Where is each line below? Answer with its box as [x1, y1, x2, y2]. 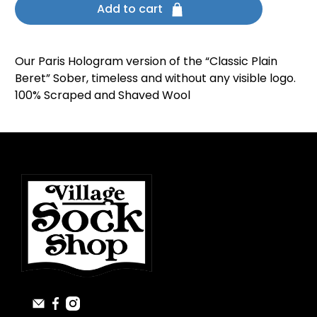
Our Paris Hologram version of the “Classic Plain [15, 53, 278, 70]
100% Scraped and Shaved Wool [15, 87, 191, 104]
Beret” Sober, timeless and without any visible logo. [15, 70, 296, 87]
